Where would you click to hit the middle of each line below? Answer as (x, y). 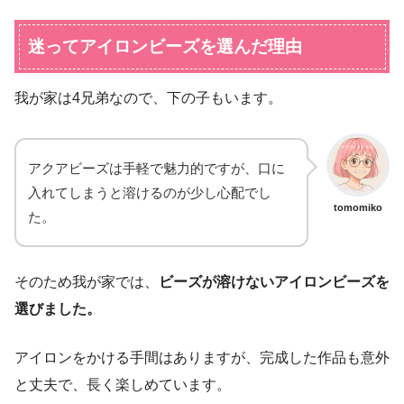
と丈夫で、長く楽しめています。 (123, 384)
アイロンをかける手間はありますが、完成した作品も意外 (202, 357)
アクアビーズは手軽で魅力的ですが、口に (156, 168)
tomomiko (358, 207)
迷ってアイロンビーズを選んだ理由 (165, 46)
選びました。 (58, 308)
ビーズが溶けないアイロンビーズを (274, 281)
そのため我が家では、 (87, 281)
